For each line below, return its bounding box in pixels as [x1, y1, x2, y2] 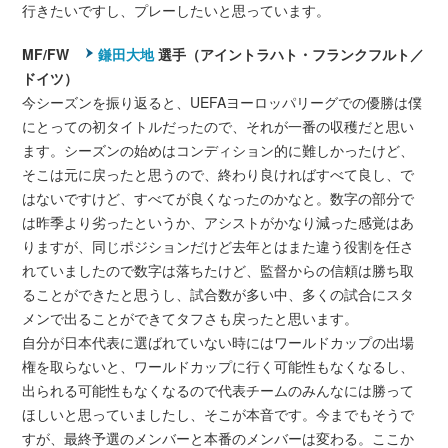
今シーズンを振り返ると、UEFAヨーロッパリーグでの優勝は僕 [22, 91, 423, 112]
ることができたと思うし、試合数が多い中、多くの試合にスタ [22, 283, 415, 304]
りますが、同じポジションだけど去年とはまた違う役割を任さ [22, 235, 415, 256]
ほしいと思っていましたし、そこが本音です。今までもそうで [22, 403, 415, 424]
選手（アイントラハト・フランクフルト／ [154, 43, 425, 64]
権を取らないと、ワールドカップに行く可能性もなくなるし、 [22, 355, 415, 376]
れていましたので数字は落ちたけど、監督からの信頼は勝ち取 [22, 259, 415, 280]
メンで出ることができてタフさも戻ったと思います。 [22, 307, 359, 328]
